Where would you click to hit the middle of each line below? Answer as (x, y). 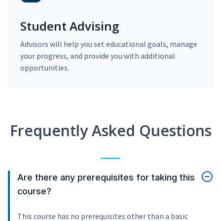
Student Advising (70, 26)
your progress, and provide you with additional (98, 56)
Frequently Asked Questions (110, 131)
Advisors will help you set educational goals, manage (109, 44)
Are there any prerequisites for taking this (106, 178)
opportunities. (45, 68)
